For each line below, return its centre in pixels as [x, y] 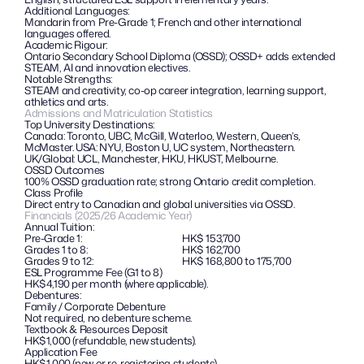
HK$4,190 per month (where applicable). [116, 284]
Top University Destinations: [90, 124]
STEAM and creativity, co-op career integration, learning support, [175, 90]
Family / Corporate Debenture [95, 306]
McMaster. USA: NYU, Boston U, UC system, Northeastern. [160, 147]
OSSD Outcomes [65, 170]
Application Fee [61, 352]
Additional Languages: [78, 11]
